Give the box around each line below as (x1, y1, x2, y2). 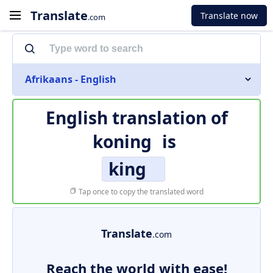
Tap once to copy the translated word (77, 186, 204, 197)
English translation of (45, 106, 228, 129)
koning (93, 130, 152, 153)
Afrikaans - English (25, 73, 116, 86)
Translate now (200, 9, 258, 21)
